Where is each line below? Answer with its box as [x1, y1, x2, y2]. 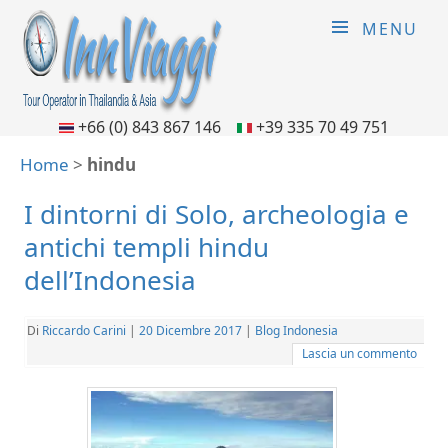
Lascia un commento [302, 345, 417, 362]
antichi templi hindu [24, 229, 269, 265]
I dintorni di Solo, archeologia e [24, 196, 409, 232]
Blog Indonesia [255, 322, 338, 339]
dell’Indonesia [24, 262, 196, 298]
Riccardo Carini [42, 322, 126, 339]
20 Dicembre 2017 [139, 322, 242, 339]
